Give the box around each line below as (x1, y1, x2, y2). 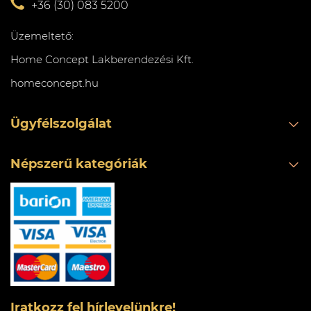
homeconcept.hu (10, 76, 99, 90)
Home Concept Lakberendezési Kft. (10, 53, 194, 66)
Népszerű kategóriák (10, 156, 147, 171)
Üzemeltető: (10, 29, 74, 42)
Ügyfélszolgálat (10, 116, 112, 131)
